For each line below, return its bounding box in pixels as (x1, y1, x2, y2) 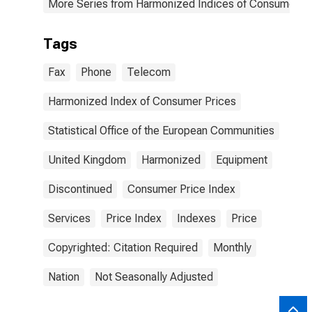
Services (48, 212, 91, 225)
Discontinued (48, 182, 112, 196)
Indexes (177, 212, 216, 225)
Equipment (216, 153, 267, 166)
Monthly (213, 241, 251, 254)
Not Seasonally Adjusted (95, 270, 213, 283)
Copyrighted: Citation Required (48, 241, 198, 254)
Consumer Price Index (127, 182, 235, 196)
